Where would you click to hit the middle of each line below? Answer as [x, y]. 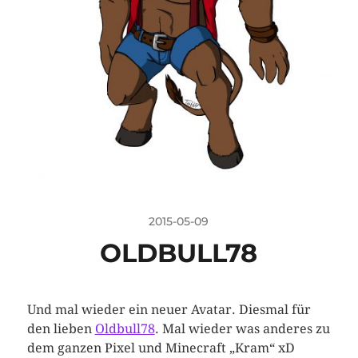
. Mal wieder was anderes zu [242, 329]
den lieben [61, 329]
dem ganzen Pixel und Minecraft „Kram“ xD [161, 348]
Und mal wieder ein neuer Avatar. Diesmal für [169, 310]
